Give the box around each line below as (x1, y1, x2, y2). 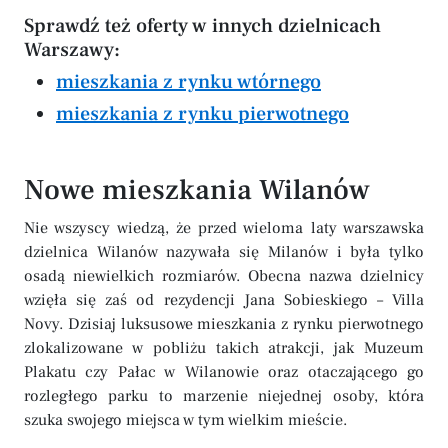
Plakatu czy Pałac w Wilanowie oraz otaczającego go (24, 362, 424, 382)
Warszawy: (24, 37, 120, 63)
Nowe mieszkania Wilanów (24, 172, 370, 209)
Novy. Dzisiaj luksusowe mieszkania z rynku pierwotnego (24, 314, 424, 334)
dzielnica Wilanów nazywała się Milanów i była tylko (24, 242, 424, 262)
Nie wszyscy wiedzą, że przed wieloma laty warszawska (24, 218, 424, 238)
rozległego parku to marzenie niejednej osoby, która (24, 386, 424, 406)
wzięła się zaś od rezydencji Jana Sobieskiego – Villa (24, 290, 424, 310)
